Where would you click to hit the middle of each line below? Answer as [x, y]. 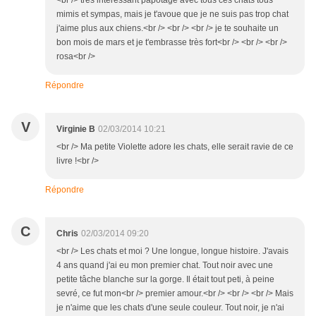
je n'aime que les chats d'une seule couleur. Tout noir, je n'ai [170, 308]
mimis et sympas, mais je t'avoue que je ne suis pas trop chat [172, 14]
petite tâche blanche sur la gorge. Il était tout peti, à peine [165, 280]
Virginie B [76, 129]
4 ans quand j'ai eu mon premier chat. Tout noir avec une [165, 266]
